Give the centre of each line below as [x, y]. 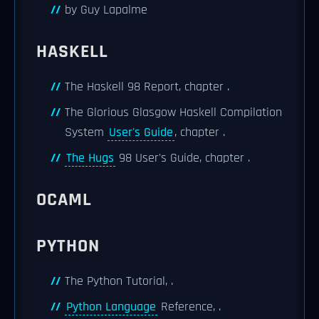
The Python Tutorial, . [119, 281]
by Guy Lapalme [106, 10]
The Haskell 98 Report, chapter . [147, 87]
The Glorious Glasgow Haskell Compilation [173, 112]
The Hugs [90, 158]
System [86, 132]
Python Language [111, 307]
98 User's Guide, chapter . [183, 158]
